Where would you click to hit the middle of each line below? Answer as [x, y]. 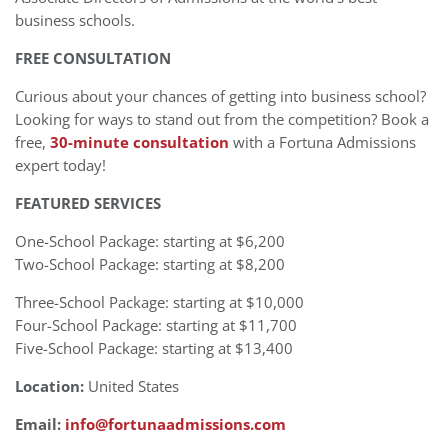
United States [131, 386]
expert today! [60, 165]
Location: [49, 386]
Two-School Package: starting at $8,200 [150, 264]
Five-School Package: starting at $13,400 [154, 348]
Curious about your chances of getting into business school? [220, 96]
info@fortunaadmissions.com [175, 424]
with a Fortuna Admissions [322, 142]
